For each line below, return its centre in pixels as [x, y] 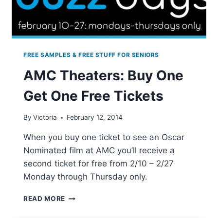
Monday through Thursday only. [85, 177]
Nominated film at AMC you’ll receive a [99, 151]
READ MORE [45, 199]
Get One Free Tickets [93, 96]
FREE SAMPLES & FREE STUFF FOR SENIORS [91, 54]
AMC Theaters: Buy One [103, 75]
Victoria [45, 118]
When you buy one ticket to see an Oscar [104, 137]
